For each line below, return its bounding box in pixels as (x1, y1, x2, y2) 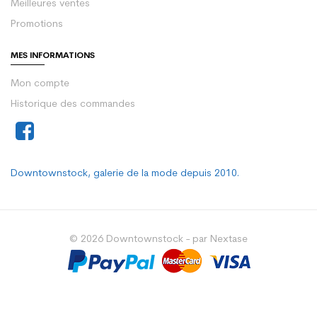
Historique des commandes (11, 99, 135, 110)
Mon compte (11, 79, 69, 90)
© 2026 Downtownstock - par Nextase (69, 234, 248, 246)
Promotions (11, 19, 63, 30)
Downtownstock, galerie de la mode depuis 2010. (11, 168, 239, 180)
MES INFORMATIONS (11, 52, 95, 61)
